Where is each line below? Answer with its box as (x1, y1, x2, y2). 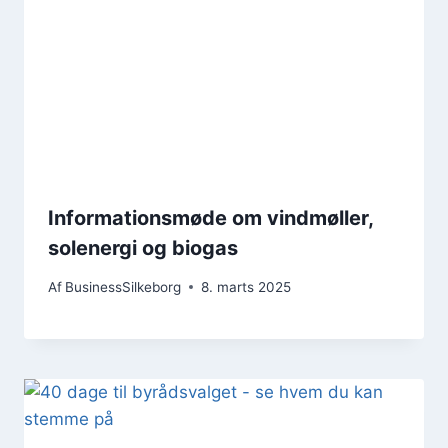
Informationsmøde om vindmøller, (48, 206, 373, 231)
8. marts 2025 (201, 278, 292, 295)
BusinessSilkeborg (65, 278, 182, 295)
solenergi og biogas (48, 236, 238, 261)
